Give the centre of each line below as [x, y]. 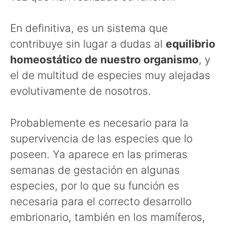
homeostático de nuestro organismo [104, 60]
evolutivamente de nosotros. [81, 91]
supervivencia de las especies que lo [101, 138]
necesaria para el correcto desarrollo [101, 201]
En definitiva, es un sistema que [89, 28]
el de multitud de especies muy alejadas [110, 75]
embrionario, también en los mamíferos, [108, 217]
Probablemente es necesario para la [99, 123]
